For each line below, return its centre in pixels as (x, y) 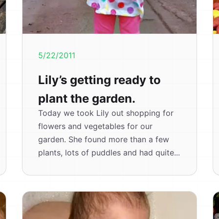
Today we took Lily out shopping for (106, 113)
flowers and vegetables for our (96, 126)
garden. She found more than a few (104, 139)
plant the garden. (87, 99)
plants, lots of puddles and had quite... (109, 153)
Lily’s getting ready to (100, 80)
